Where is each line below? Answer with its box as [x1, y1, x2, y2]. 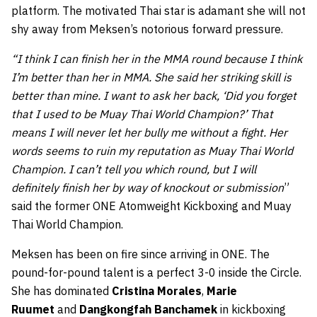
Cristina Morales [112, 283, 202, 298]
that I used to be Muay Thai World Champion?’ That [11, 106, 273, 121]
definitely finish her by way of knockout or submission [11, 180, 284, 195]
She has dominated [11, 283, 112, 298]
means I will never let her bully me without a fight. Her [11, 125, 287, 139]
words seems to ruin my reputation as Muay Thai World [11, 143, 293, 158]
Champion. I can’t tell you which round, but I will [11, 161, 256, 176]
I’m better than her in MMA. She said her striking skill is [11, 69, 292, 84]
